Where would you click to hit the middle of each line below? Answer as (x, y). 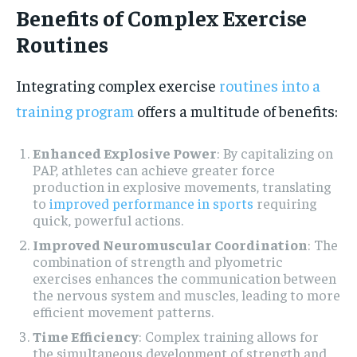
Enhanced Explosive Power (125, 152)
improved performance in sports (151, 202)
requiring (285, 202)
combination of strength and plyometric (158, 261)
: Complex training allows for (229, 335)
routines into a (270, 84)
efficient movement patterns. (123, 311)
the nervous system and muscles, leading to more (186, 294)
